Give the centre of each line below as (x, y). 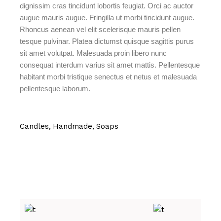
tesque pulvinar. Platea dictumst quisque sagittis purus (107, 41)
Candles (35, 126)
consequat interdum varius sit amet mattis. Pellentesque (110, 65)
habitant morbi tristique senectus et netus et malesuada (109, 77)
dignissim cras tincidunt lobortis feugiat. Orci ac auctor (107, 6)
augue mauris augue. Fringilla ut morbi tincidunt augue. (107, 18)
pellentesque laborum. (55, 89)
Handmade (73, 126)
